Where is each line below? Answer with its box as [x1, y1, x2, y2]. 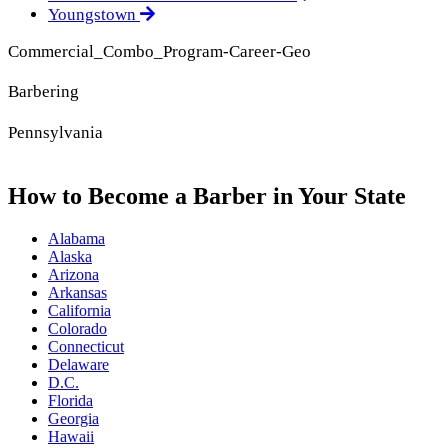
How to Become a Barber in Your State [8, 183, 406, 210]
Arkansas [48, 284, 107, 302]
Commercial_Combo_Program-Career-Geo [8, 41, 311, 61]
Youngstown [48, 4, 140, 24]
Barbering [8, 82, 79, 102]
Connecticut [48, 338, 124, 356]
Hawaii [48, 428, 94, 446]
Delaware [48, 356, 109, 374]
